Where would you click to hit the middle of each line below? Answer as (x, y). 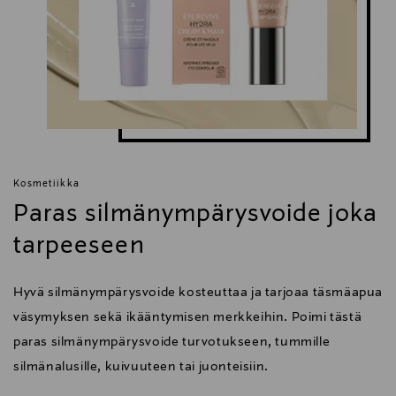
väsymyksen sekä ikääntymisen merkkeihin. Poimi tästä (188, 317)
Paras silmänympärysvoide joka (195, 214)
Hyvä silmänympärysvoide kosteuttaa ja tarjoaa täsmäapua (198, 292)
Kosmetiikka (47, 183)
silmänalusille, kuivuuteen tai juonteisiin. (141, 366)
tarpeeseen (79, 246)
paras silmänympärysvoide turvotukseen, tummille (172, 342)
